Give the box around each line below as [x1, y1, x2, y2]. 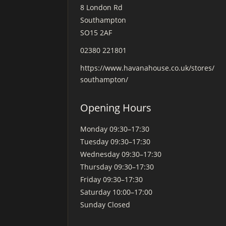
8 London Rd [80, 2, 123, 12]
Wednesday [80, 149, 122, 159]
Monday [80, 124, 110, 134]
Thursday [80, 161, 115, 172]
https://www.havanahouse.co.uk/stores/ [80, 63, 215, 73]
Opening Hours [80, 100, 152, 115]
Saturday [80, 187, 113, 197]
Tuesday [80, 136, 111, 146]
